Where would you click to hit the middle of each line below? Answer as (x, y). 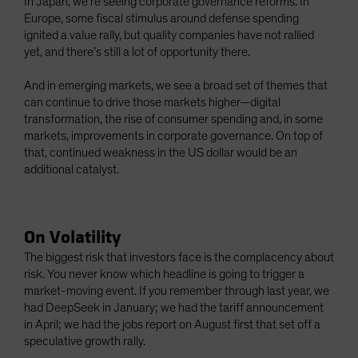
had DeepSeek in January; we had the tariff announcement (174, 308)
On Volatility (72, 238)
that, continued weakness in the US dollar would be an (161, 153)
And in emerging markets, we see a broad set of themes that (176, 86)
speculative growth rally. (85, 342)
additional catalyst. (72, 170)
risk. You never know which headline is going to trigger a (164, 274)
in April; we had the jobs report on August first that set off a (172, 325)
